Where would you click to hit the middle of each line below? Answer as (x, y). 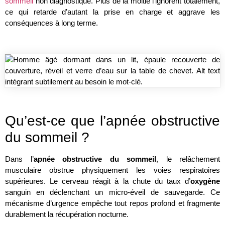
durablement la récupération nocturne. (67, 214)
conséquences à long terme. (51, 23)
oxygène (205, 181)
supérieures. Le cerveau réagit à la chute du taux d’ (98, 181)
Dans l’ (19, 159)
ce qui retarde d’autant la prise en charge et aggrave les (113, 12)
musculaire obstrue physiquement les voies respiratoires (113, 170)
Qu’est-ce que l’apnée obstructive (113, 121)
